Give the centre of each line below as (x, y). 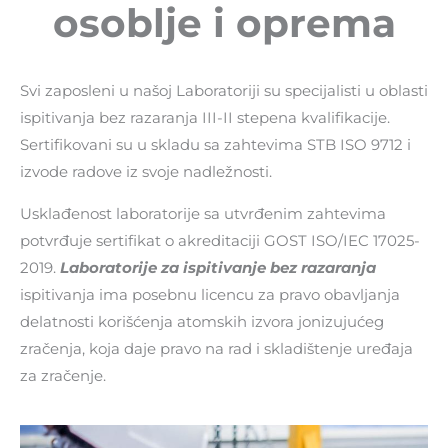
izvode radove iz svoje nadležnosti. (146, 172)
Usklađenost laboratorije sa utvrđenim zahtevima (203, 213)
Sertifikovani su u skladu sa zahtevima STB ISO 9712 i (215, 145)
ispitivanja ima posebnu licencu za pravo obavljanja (210, 294)
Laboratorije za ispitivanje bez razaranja (218, 267)
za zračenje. (63, 375)
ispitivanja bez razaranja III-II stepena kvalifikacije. (205, 118)
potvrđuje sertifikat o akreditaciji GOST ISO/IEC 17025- (220, 240)
